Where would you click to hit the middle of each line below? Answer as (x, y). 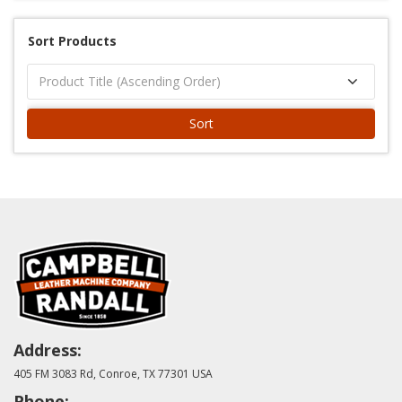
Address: (48, 350)
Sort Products (72, 41)
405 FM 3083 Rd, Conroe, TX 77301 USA (113, 374)
